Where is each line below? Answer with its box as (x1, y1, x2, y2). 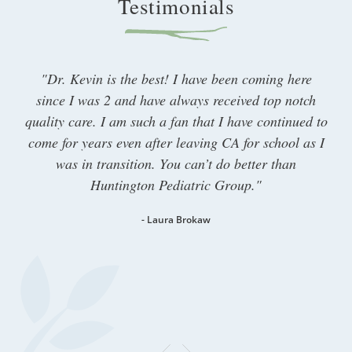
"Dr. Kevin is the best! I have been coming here (40, 69, 312, 88)
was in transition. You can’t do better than (56, 154, 296, 173)
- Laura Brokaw (141, 213, 211, 226)
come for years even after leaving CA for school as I (27, 133, 324, 152)
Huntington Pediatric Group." (90, 175, 262, 194)
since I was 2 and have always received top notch (36, 90, 316, 109)
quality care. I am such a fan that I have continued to (24, 112, 328, 130)
